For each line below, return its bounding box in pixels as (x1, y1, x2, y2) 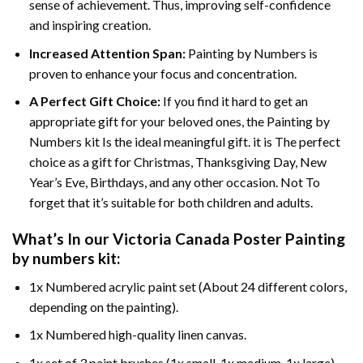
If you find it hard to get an (160, 93, 308, 109)
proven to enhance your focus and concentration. (28, 65, 297, 81)
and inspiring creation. (28, 17, 151, 33)
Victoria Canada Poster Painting (113, 229, 345, 249)
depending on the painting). (28, 298, 178, 314)
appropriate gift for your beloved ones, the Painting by (28, 113, 330, 130)
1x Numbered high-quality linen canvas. (28, 327, 246, 343)
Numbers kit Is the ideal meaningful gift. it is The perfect (28, 134, 340, 150)
